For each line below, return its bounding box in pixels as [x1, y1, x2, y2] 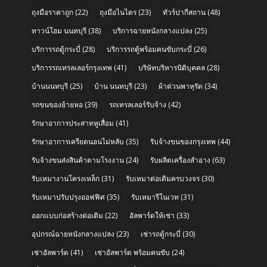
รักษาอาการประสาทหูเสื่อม [31, 117, 114, 128]
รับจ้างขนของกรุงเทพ [150, 136, 216, 147]
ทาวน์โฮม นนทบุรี [31, 25, 86, 36]
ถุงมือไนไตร [99, 7, 136, 17]
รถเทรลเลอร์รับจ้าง [108, 99, 166, 110]
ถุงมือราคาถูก [31, 7, 73, 17]
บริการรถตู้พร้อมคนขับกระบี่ [106, 44, 192, 54]
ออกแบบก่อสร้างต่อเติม [31, 210, 103, 221]
